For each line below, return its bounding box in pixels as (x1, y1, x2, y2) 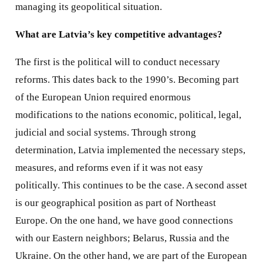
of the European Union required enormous (15, 91, 191, 103)
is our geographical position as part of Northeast (15, 197, 216, 208)
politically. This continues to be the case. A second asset (15, 179, 247, 191)
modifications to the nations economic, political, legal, (15, 109, 241, 120)
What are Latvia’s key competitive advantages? (15, 28, 222, 40)
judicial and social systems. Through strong (15, 126, 196, 138)
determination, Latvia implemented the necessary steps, (15, 144, 245, 156)
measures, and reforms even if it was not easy (15, 161, 203, 173)
